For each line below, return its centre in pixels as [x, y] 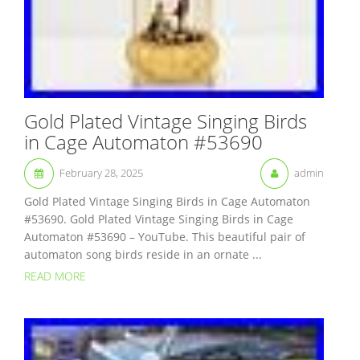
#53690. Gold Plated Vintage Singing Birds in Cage [159, 219]
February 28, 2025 [101, 172]
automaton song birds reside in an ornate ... [143, 254]
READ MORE [55, 276]
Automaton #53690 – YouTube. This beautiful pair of [165, 236]
